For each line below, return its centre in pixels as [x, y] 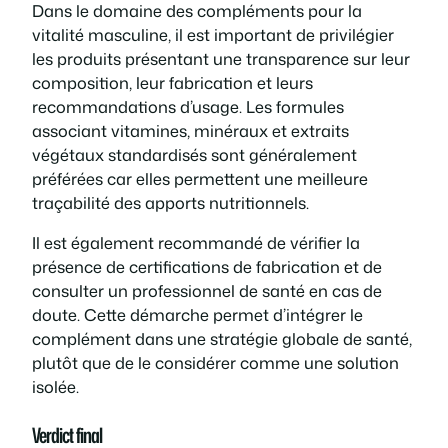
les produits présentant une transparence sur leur [221, 58]
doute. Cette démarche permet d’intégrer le [197, 315]
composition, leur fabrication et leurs [172, 82]
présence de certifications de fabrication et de [207, 267]
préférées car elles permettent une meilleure [200, 178]
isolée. [55, 387]
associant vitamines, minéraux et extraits [190, 130]
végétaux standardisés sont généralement [194, 154]
